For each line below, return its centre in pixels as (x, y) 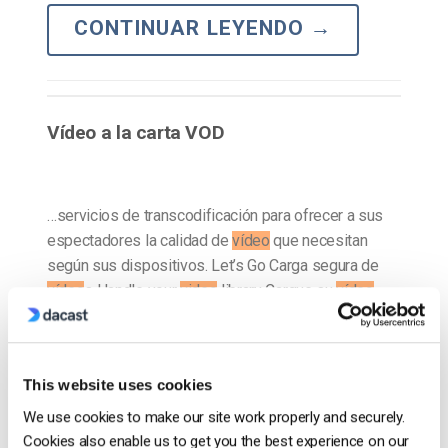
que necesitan (318, 240)
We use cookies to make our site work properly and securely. (214, 416)
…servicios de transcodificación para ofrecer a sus (215, 215)
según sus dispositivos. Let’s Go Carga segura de (213, 265)
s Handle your (132, 290)
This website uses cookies (118, 385)
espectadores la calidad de (140, 240)
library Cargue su (277, 290)
